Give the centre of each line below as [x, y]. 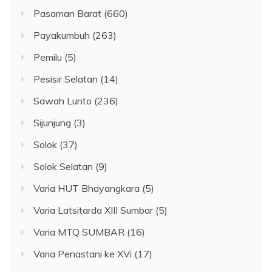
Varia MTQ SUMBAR [79, 232]
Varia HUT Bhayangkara [87, 189]
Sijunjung [52, 123]
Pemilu [48, 57]
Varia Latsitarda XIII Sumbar [93, 210]
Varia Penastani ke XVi [83, 254]
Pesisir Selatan [66, 79]
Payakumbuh [62, 36]
